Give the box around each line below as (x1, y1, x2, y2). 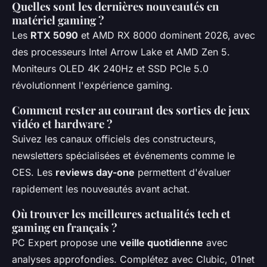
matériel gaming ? (12, 12, 104, 27)
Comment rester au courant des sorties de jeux (12, 102, 250, 117)
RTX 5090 (30, 29, 78, 41)
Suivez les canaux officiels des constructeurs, (12, 132, 216, 145)
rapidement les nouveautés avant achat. (12, 182, 190, 195)
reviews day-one (55, 166, 135, 178)
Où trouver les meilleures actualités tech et (12, 206, 231, 221)
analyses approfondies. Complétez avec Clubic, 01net (12, 253, 254, 265)
